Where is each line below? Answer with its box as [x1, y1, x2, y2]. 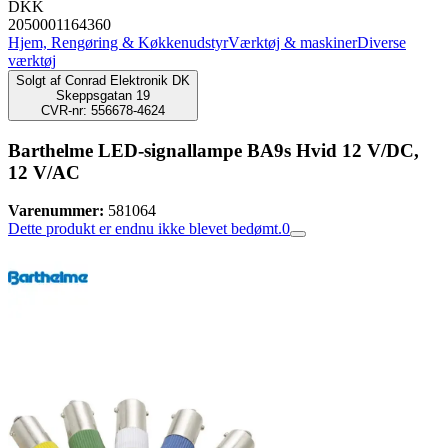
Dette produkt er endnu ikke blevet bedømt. [8, 220, 282, 238]
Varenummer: [8, 202, 104, 220]
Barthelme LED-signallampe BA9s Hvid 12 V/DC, [8, 139, 419, 161]
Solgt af [16, 73, 61, 88]
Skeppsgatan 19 [56, 88, 150, 103]
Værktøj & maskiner [228, 34, 357, 51]
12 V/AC [8, 161, 80, 183]
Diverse [357, 34, 406, 51]
